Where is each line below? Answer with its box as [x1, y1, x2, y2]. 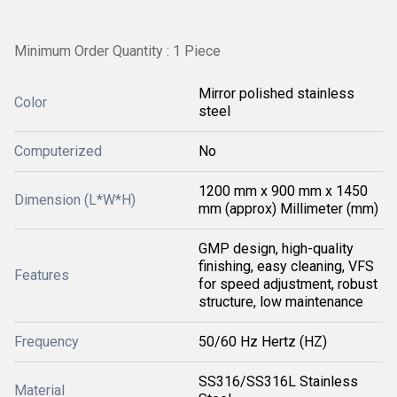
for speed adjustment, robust [198, 276, 378, 292]
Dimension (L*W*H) [14, 191, 136, 208]
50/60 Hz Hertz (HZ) [198, 333, 327, 350]
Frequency [14, 333, 79, 350]
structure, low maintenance [198, 293, 363, 310]
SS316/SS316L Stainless [198, 373, 358, 390]
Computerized [14, 143, 102, 160]
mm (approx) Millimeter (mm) [198, 200, 378, 217]
